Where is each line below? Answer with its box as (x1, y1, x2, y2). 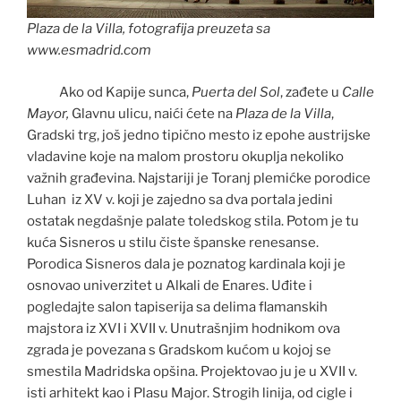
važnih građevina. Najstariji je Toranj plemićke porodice (27, 169, 371, 186)
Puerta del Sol (192, 83, 280, 100)
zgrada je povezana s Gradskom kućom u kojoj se (27, 341, 331, 358)
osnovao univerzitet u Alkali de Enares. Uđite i (27, 277, 312, 294)
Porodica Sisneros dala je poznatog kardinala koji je (27, 255, 346, 272)
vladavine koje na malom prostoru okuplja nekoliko (27, 148, 344, 165)
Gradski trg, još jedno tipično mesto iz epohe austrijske (27, 126, 371, 143)
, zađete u (280, 83, 342, 100)
